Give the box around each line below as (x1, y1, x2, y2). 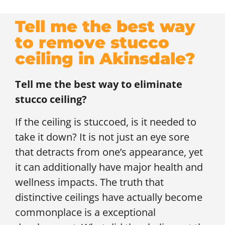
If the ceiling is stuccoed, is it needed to (15, 115, 196, 129)
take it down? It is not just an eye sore (15, 130, 189, 144)
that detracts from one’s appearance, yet (15, 145, 203, 159)
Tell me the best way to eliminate (15, 77, 182, 91)
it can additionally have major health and (15, 160, 203, 174)
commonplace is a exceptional (15, 205, 156, 219)
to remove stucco (15, 33, 169, 53)
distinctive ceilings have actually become (15, 190, 202, 204)
